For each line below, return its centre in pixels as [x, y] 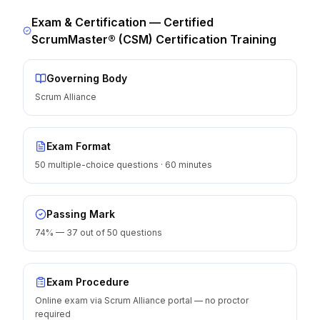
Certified [189, 22]
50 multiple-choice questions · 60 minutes [124, 165]
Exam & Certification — [98, 22]
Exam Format [79, 146]
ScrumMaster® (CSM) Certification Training [154, 39]
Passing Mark [81, 214]
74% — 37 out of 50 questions [99, 232]
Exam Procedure [88, 282]
